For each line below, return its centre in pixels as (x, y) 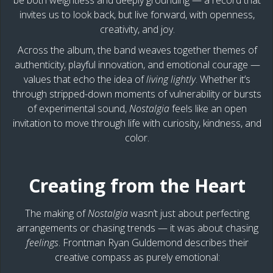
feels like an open (208, 109)
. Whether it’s (223, 80)
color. (137, 138)
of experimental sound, (78, 109)
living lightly (171, 80)
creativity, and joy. (137, 30)
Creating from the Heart (137, 186)
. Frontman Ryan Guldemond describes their (153, 243)
